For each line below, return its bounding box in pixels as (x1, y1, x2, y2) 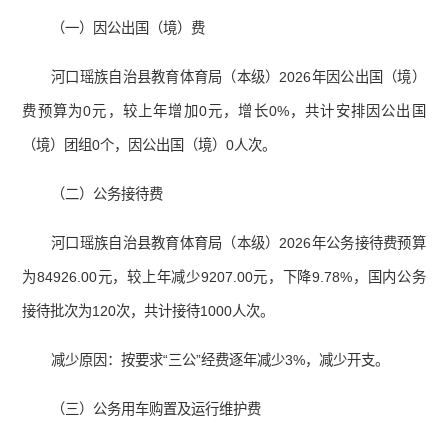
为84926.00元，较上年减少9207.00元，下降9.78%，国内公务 (22, 269, 426, 286)
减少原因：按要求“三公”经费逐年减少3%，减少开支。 (51, 352, 390, 369)
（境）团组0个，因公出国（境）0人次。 (22, 137, 277, 154)
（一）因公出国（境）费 (51, 20, 206, 37)
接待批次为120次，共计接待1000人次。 (22, 303, 275, 320)
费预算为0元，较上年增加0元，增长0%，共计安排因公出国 (22, 103, 426, 120)
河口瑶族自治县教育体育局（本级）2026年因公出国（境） (51, 69, 426, 86)
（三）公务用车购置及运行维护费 (51, 401, 262, 418)
